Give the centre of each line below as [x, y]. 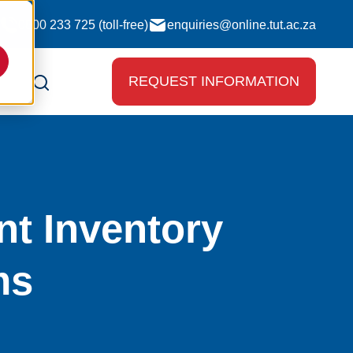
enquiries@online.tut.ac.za [242, 25]
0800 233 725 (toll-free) [83, 25]
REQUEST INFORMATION [214, 81]
